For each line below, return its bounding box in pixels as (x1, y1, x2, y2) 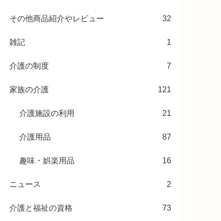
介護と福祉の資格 (9, 203, 73, 212)
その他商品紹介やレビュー (9, 14, 104, 23)
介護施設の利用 (19, 109, 74, 117)
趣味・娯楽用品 (19, 156, 74, 165)
